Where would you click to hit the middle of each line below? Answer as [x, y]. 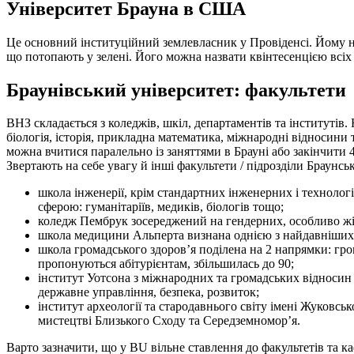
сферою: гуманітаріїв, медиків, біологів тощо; [161, 207]
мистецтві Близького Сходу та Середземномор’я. [169, 321]
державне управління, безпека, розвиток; [149, 292]
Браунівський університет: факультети [176, 90]
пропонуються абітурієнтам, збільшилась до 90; [166, 264]
